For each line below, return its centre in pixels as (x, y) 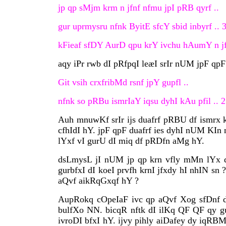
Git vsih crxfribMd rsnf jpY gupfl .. (123, 82)
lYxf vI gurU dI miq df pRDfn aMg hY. (131, 141)
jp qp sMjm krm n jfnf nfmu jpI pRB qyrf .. (138, 8)
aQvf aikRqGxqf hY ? (98, 181)
